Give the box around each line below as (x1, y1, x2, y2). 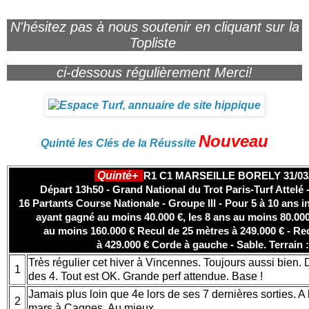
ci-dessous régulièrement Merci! (57, 64, 252, 80)
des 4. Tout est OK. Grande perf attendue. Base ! (28, 270, 266, 282)
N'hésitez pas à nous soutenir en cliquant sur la (10, 19, 299, 34)
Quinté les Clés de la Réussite (41, 137, 196, 149)
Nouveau (199, 131, 268, 150)
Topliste (129, 34, 180, 50)
